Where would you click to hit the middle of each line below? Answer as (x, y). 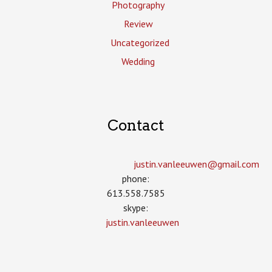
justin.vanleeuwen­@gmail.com (197, 164)
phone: (136, 178)
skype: (136, 207)
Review (138, 23)
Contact (136, 126)
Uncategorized (140, 42)
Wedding (138, 61)
